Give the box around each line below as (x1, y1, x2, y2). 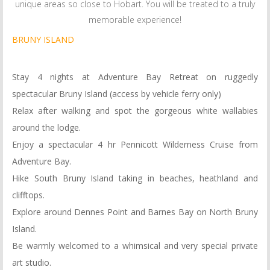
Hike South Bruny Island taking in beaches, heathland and (12, 172, 258, 184)
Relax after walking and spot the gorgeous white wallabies (12, 105, 258, 116)
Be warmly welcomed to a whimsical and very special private (12, 240, 258, 251)
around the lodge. (12, 122, 81, 133)
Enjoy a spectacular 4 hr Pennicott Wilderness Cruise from (12, 139, 258, 150)
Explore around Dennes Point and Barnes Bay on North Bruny (12, 206, 258, 218)
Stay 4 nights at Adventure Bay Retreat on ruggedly (12, 71, 258, 83)
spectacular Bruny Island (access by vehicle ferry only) (12, 88, 221, 99)
